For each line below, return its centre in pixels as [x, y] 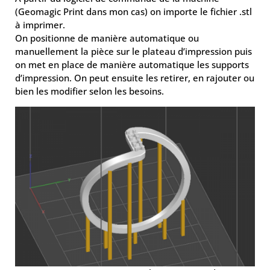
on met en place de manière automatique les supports [132, 64]
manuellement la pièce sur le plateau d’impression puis [133, 51]
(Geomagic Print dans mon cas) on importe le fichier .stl [133, 11]
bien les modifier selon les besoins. [89, 91]
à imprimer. [40, 25]
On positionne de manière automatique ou [107, 38]
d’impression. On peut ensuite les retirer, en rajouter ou [135, 78]
